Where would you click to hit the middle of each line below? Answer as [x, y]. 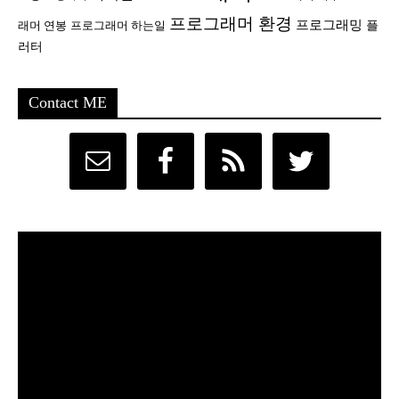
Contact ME [67, 103]
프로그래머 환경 [230, 24]
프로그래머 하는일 [118, 26]
